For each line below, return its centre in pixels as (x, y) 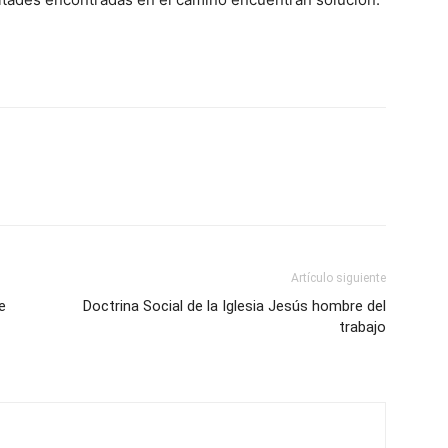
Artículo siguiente (338, 278)
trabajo (362, 327)
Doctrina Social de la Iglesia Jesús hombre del (234, 306)
